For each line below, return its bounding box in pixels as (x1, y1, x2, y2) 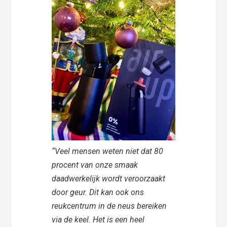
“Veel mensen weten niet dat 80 (52, 146, 164, 157)
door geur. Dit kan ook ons (52, 187, 144, 198)
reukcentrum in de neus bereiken (52, 201, 167, 211)
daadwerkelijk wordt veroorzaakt (52, 174, 166, 184)
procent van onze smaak (52, 160, 138, 170)
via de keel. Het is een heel (52, 215, 145, 225)
